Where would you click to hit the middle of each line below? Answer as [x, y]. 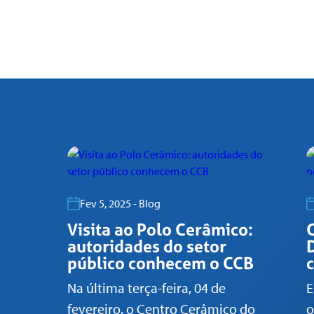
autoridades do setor [147, 247]
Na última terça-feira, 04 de [146, 288]
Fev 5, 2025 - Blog [120, 204]
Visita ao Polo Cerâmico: [160, 230]
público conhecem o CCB [161, 264]
